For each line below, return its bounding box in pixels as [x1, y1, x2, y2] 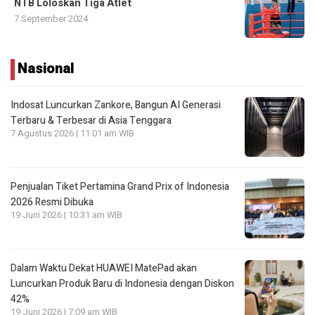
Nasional [18, 58, 75, 79]
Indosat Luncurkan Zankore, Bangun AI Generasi [11, 98, 221, 113]
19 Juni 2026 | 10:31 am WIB [11, 209, 122, 222]
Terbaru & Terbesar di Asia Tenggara [11, 113, 172, 129]
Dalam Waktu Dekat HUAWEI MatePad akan [11, 261, 197, 276]
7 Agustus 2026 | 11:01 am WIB [11, 127, 134, 141]
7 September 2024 [14, 12, 88, 26]
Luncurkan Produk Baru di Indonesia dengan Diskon [11, 276, 234, 292]
